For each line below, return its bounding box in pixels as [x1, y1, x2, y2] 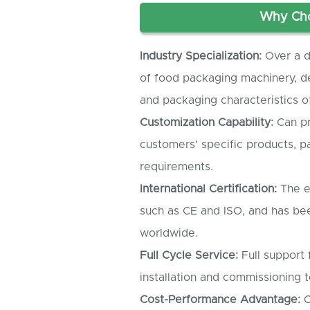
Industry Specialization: [140, 51, 262, 62]
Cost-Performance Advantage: [140, 294, 300, 306]
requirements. [140, 161, 213, 173]
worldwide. [140, 228, 198, 239]
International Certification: [140, 183, 277, 195]
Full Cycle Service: [140, 250, 238, 262]
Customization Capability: [140, 117, 273, 129]
